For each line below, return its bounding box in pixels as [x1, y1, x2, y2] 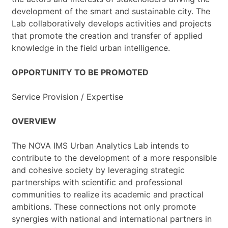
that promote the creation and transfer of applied [11, 30, 203, 41]
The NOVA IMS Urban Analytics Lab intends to [11, 140, 189, 151]
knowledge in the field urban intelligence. [11, 42, 170, 53]
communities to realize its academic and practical [11, 189, 204, 199]
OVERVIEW [11, 116, 56, 126]
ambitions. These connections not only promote [11, 201, 196, 212]
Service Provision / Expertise [11, 91, 123, 102]
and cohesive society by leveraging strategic [11, 164, 185, 175]
